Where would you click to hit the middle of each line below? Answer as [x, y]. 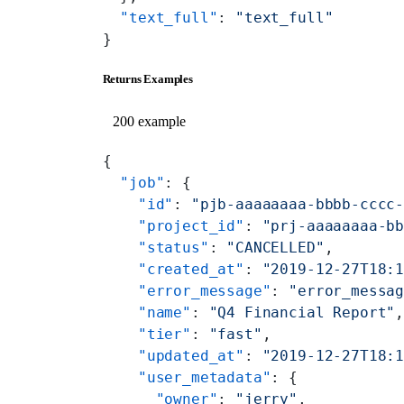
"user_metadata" [187, 377]
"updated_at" [173, 355]
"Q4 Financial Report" [302, 312]
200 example [149, 121]
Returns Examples [147, 78]
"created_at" [173, 269]
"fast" [235, 334]
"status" [156, 247]
